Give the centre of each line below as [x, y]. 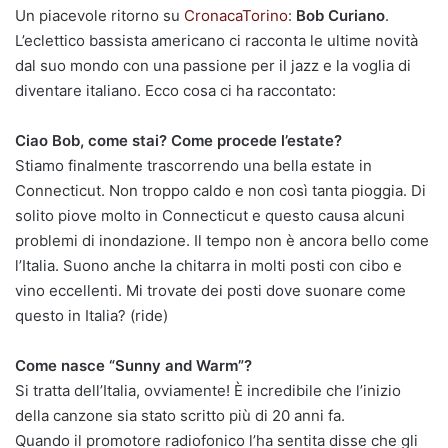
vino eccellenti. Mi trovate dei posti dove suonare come [210, 290]
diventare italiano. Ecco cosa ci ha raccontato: [175, 90]
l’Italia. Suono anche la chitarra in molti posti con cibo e [208, 265]
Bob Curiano [340, 15]
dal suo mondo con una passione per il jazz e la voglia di [213, 65]
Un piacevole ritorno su [99, 15]
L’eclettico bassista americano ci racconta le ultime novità [216, 40]
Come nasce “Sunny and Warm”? [133, 365]
